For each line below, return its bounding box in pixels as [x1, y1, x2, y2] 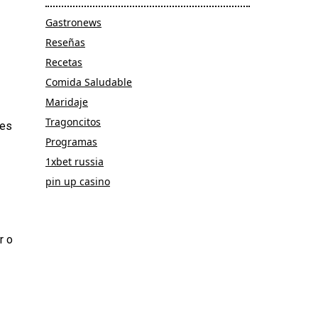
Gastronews [45, 15, 102, 29]
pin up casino [45, 174, 110, 188]
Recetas [45, 55, 82, 69]
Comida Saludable [45, 75, 132, 89]
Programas [45, 134, 97, 148]
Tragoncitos [45, 114, 101, 128]
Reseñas [45, 35, 85, 49]
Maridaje [45, 94, 88, 109]
